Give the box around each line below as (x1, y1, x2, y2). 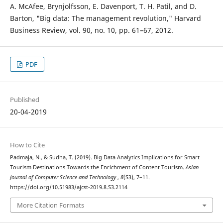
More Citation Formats (16, 200, 84, 210)
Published (9, 95, 39, 105)
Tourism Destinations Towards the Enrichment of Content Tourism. (9, 164, 186, 171)
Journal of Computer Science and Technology (9, 174, 117, 181)
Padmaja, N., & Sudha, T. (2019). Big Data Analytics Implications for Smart (9, 154, 200, 161)
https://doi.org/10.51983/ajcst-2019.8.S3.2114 (9, 184, 127, 191)
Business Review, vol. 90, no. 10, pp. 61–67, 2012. (9, 25, 173, 35)
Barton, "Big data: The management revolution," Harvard (9, 13, 201, 23)
